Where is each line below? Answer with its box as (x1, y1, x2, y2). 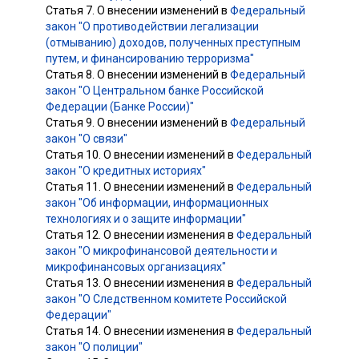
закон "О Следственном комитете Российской (46, 292, 287, 305)
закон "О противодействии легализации (46, 19, 259, 33)
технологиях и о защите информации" (46, 212, 246, 225)
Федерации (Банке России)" (46, 99, 194, 113)
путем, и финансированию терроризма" (46, 51, 254, 65)
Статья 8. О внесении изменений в (46, 67, 230, 81)
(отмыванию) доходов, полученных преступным (46, 35, 301, 49)
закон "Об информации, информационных (46, 196, 268, 209)
